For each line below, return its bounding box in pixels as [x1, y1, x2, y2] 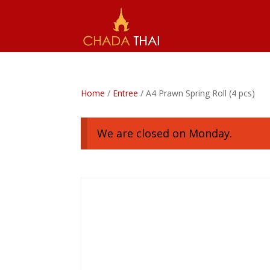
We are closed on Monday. [96, 126, 232, 141]
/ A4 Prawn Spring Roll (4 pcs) [138, 87, 256, 99]
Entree [113, 87, 139, 99]
